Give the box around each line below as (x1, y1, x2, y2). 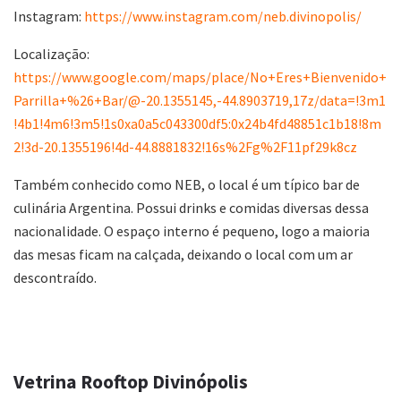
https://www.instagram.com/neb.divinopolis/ (84, 6, 362, 25)
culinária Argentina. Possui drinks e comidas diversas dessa (13, 198, 369, 217)
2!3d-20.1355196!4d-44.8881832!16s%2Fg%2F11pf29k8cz (13, 137, 357, 156)
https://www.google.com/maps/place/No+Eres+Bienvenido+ (13, 67, 387, 86)
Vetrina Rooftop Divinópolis (13, 370, 248, 395)
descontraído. (13, 268, 97, 286)
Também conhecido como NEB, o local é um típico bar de (13, 175, 360, 193)
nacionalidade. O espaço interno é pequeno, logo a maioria (13, 221, 370, 240)
